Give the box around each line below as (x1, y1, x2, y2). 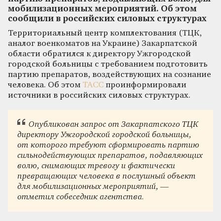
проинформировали (104, 80, 186, 89)
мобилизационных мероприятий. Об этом (8, 4, 197, 13)
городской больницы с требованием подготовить (8, 60, 208, 69)
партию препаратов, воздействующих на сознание (8, 70, 211, 79)
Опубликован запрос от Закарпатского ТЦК (28, 120, 198, 129)
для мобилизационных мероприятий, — (17, 183, 169, 191)
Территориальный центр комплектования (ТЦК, (8, 29, 202, 37)
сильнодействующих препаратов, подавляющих (17, 151, 203, 160)
